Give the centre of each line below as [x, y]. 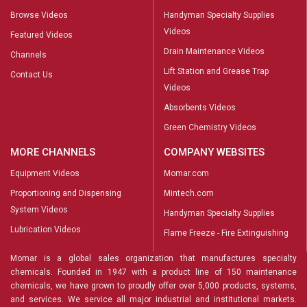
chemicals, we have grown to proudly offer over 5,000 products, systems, [153, 285]
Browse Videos [39, 15]
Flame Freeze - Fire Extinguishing [226, 233]
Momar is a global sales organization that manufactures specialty [153, 258]
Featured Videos [41, 35]
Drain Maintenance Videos [214, 51]
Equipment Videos [45, 173]
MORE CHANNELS [53, 152]
